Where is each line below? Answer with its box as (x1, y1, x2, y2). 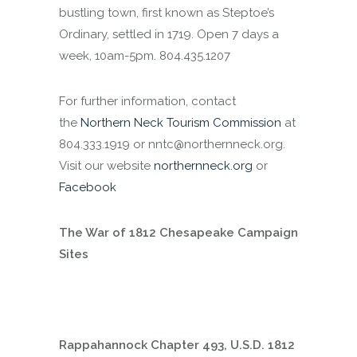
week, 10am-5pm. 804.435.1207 (59, 49, 230, 63)
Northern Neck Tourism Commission (80, 116, 281, 130)
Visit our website (59, 159, 151, 173)
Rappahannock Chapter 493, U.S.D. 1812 (59, 338, 295, 352)
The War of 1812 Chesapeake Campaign (59, 226, 298, 240)
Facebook (59, 180, 116, 194)
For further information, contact (59, 94, 236, 108)
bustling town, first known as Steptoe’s (59, 6, 274, 20)
